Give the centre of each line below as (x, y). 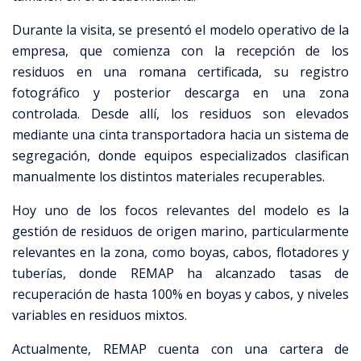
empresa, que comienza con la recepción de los (180, 50)
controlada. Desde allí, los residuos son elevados (180, 113)
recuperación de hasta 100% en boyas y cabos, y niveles (180, 294)
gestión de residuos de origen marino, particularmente (180, 231)
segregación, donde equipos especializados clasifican (180, 155)
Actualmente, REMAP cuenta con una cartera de (180, 349)
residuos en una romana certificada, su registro (180, 71)
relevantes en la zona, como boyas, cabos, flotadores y (180, 252)
